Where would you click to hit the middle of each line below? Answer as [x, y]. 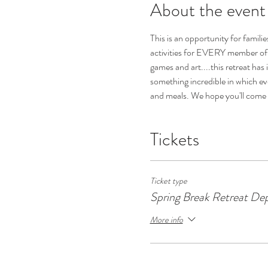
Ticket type [168, 181]
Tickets [174, 139]
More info [166, 219]
